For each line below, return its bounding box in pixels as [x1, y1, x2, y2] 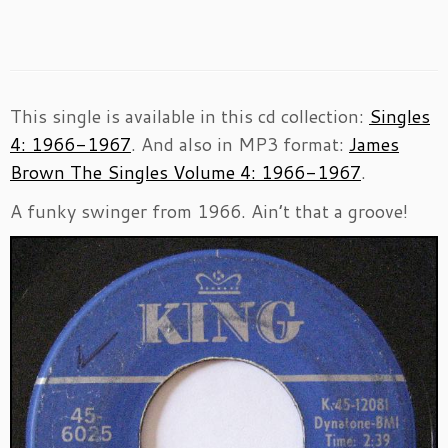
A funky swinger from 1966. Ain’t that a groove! [10, 198, 408, 225]
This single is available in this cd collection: [10, 103, 369, 130]
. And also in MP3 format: [131, 131, 349, 158]
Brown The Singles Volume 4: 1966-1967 [10, 159, 361, 186]
